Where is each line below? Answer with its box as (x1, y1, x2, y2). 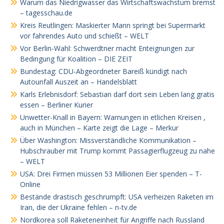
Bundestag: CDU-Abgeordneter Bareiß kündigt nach (20, 66, 187, 76)
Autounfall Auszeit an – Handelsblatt (20, 77, 137, 86)
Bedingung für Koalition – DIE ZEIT (20, 54, 132, 63)
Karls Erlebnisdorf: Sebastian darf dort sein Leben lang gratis (20, 89, 214, 99)
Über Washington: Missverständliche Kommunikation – (20, 135, 196, 145)
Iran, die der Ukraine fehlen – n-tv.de (20, 202, 137, 212)
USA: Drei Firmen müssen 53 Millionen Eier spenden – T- (20, 169, 202, 178)
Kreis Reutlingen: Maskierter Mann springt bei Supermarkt (20, 20, 205, 30)
